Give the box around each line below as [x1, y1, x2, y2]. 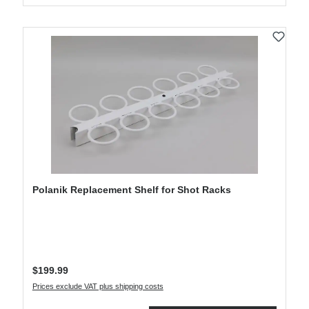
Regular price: [31, 259, 93, 271]
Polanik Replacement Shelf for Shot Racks [32, 184, 231, 196]
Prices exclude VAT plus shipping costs [32, 282, 163, 291]
